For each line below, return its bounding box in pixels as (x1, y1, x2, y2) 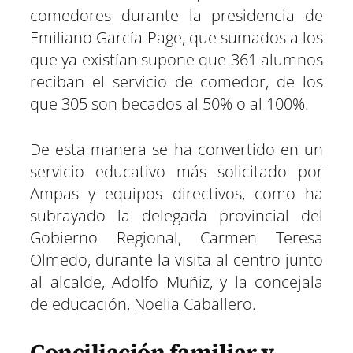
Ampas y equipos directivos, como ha (30, 183, 323, 205)
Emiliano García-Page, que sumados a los (30, 27, 323, 49)
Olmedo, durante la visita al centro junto (30, 249, 323, 271)
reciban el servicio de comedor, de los (30, 71, 323, 93)
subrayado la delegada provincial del (30, 205, 323, 227)
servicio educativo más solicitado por (30, 161, 323, 183)
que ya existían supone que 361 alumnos (30, 49, 323, 71)
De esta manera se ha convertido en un (30, 139, 323, 161)
